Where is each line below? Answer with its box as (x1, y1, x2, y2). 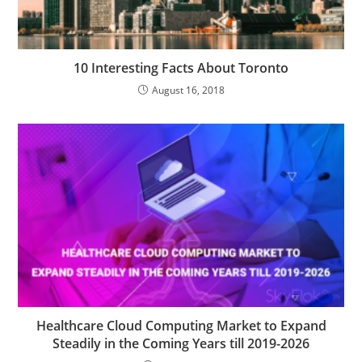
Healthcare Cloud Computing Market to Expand (36, 317, 326, 335)
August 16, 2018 (151, 82, 225, 97)
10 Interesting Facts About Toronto (74, 58, 288, 77)
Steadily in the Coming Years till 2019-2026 (53, 335, 309, 353)
